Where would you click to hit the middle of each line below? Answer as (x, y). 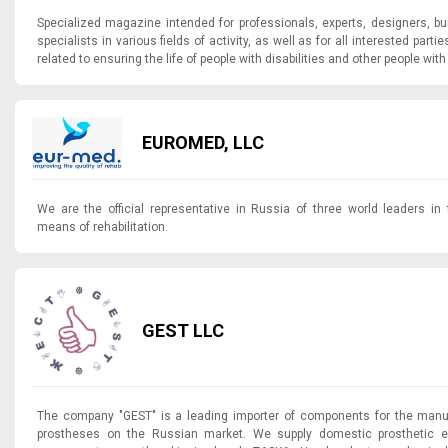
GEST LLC (183, 330)
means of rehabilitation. (102, 227)
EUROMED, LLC (203, 143)
